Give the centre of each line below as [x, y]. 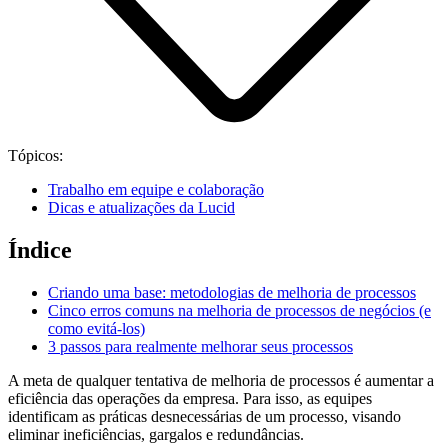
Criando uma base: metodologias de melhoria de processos [232, 292]
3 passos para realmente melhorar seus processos [200, 346]
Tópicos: [35, 156]
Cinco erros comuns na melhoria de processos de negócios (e [239, 310]
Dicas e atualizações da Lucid [141, 208]
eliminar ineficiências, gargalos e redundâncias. [158, 434]
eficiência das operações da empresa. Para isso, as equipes [190, 398]
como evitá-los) [96, 328]
